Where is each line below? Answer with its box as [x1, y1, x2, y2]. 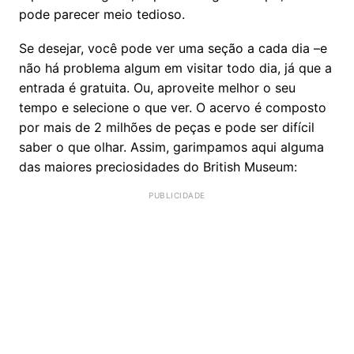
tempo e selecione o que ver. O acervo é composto [19, 99, 326, 115]
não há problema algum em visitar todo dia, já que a [19, 59, 332, 76]
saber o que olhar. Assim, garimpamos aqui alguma [19, 138, 324, 155]
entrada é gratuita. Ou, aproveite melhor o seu [19, 79, 296, 96]
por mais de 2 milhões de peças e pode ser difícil [19, 119, 314, 135]
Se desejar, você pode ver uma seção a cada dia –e [19, 40, 327, 56]
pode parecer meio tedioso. [19, 6, 185, 22]
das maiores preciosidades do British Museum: [19, 158, 297, 175]
